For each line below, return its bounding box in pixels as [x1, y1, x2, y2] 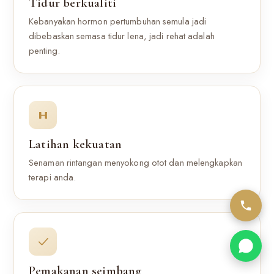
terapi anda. [29, 171, 76, 184]
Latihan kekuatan [29, 136, 122, 152]
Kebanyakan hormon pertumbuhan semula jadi [29, 15, 207, 28]
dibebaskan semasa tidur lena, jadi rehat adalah [29, 29, 215, 43]
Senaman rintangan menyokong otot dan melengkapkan [29, 156, 242, 169]
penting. [29, 44, 60, 57]
